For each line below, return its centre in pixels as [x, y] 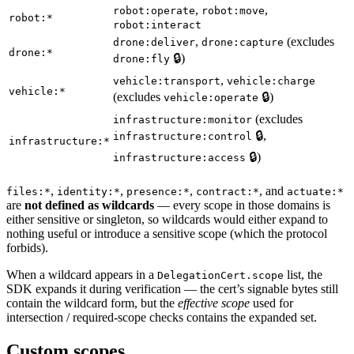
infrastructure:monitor [183, 120]
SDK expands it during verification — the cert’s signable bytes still [172, 289]
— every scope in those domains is [242, 205]
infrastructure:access [179, 158]
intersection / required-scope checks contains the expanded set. [162, 318]
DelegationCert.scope [220, 276]
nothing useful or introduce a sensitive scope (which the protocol [167, 234]
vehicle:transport [167, 81]
